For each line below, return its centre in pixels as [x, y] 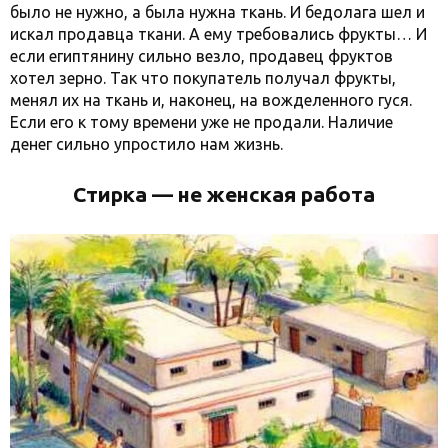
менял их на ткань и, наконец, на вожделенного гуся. [211, 99]
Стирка [112, 193]
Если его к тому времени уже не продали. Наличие [201, 121]
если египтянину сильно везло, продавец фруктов [201, 55]
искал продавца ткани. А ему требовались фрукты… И [218, 33]
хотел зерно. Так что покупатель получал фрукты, [203, 77]
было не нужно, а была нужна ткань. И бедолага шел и [217, 11]
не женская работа [274, 193]
